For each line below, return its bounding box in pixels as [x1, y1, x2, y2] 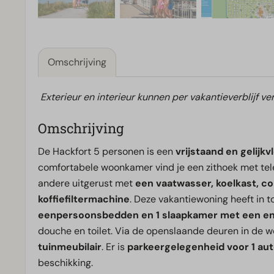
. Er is [102, 240, 127, 254]
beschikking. [38, 256, 95, 270]
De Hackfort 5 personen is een [38, 145, 176, 158]
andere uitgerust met [38, 177, 135, 190]
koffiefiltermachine [38, 193, 130, 206]
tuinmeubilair [38, 240, 102, 254]
